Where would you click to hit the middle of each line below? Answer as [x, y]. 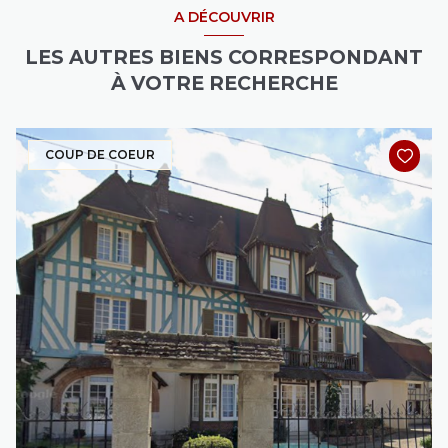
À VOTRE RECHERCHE [224, 83]
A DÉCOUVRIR [224, 16]
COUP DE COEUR [100, 155]
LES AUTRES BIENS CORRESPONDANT [224, 57]
